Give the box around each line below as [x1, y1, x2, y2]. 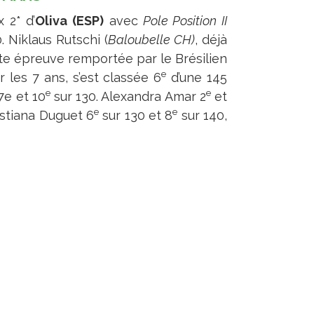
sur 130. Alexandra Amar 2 [50, 89, 206, 104]
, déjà [194, 32, 227, 47]
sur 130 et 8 [98, 108, 173, 123]
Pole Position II [137, 13, 227, 28]
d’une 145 [166, 70, 228, 85]
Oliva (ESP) [35, 13, 104, 28]
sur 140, [177, 108, 228, 123]
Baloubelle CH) [107, 32, 195, 47]
